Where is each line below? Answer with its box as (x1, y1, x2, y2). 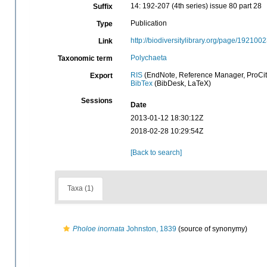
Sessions (80, 97, 113, 105)
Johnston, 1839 (125, 224, 176, 233)
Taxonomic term (57, 54, 113, 63)
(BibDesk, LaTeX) (152, 79, 211, 88)
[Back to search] (130, 148, 182, 157)
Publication (130, 19, 167, 27)
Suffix (92, 2, 113, 11)
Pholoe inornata (73, 224, 125, 233)
